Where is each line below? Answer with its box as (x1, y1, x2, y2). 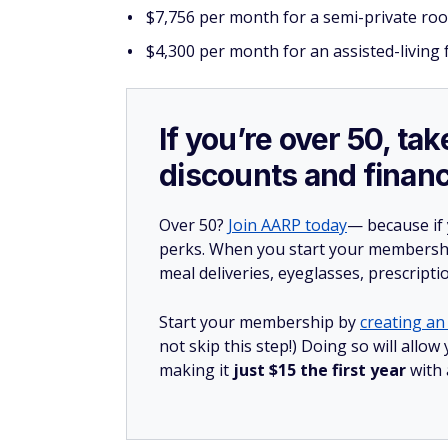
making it (159, 359, 233, 381)
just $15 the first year (233, 359, 410, 381)
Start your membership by (159, 311, 360, 333)
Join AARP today (228, 214, 347, 236)
